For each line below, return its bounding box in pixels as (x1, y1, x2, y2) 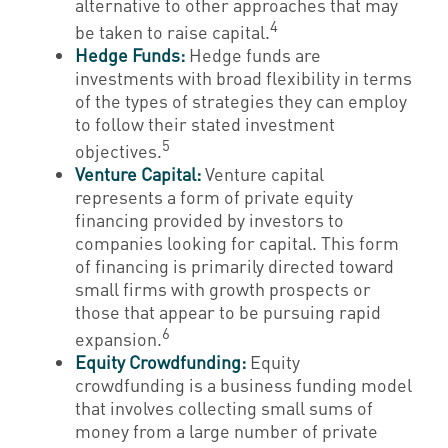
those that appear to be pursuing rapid (75, 300, 381, 323)
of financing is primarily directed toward (75, 254, 394, 277)
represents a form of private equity (75, 185, 353, 208)
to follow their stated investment (75, 112, 335, 135)
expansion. (75, 327, 162, 350)
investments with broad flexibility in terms (75, 66, 412, 89)
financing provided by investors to (75, 208, 344, 231)
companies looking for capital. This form (75, 231, 399, 254)
